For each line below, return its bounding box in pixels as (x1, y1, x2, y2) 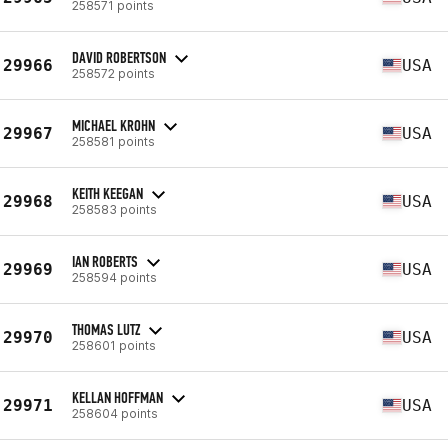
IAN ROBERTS (72, 251, 138, 271)
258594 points (72, 269, 157, 285)
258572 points (72, 65, 155, 81)
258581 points (72, 133, 155, 149)
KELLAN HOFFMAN (72, 387, 163, 407)
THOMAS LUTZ (72, 319, 140, 339)
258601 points (72, 337, 156, 353)
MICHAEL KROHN (72, 115, 155, 135)
